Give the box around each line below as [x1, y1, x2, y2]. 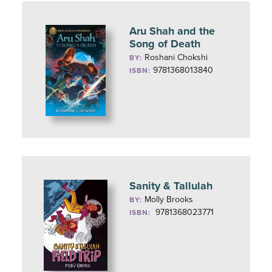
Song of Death [129, 37, 201, 50]
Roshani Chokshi [144, 52, 208, 63]
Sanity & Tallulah [129, 179, 213, 192]
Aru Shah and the [129, 24, 216, 38]
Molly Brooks [144, 194, 194, 205]
